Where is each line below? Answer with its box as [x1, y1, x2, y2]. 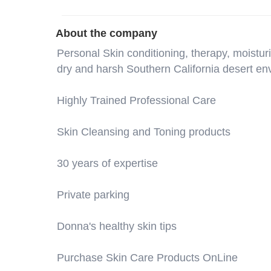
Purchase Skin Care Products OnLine [57, 252, 238, 264]
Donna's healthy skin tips [57, 220, 177, 232]
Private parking [57, 189, 129, 201]
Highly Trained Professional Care [57, 94, 216, 106]
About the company [56, 27, 157, 39]
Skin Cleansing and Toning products [57, 126, 230, 138]
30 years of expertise [57, 157, 158, 169]
